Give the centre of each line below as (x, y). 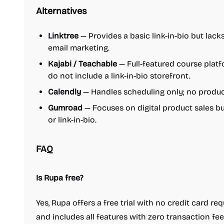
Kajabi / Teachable (82, 64)
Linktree (63, 36)
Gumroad (65, 108)
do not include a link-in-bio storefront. (119, 76)
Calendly (64, 92)
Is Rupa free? (60, 178)
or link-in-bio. (72, 120)
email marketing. (79, 48)
